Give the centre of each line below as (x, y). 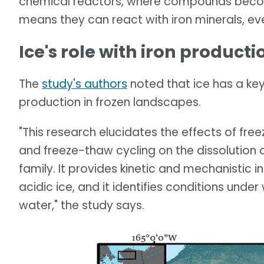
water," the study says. (82, 205)
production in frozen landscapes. (110, 103)
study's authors (85, 84)
